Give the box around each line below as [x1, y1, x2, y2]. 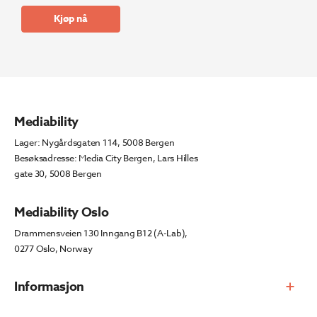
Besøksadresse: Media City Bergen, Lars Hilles [14, 151, 198, 165]
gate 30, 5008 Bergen [14, 167, 102, 180]
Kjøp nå [54, 11, 88, 27]
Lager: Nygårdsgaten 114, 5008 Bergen [14, 136, 175, 149]
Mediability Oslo [14, 203, 109, 222]
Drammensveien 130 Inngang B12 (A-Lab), [14, 226, 188, 240]
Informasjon [14, 277, 85, 296]
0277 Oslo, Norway [14, 242, 93, 255]
